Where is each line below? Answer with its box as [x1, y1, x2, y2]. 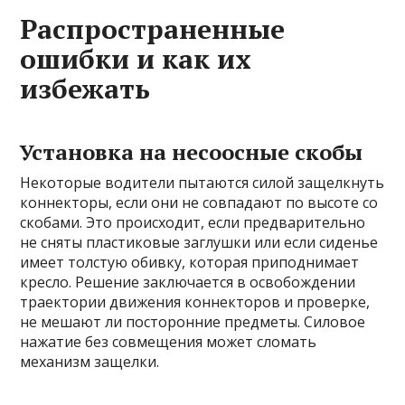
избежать [20, 71, 151, 108]
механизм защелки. [20, 352, 160, 372]
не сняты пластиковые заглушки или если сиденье [20, 232, 379, 253]
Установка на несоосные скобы [20, 137, 363, 167]
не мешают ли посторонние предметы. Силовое [20, 312, 366, 333]
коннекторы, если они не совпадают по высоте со [20, 193, 379, 213]
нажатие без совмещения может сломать [20, 332, 317, 353]
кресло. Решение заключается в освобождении [20, 272, 356, 293]
